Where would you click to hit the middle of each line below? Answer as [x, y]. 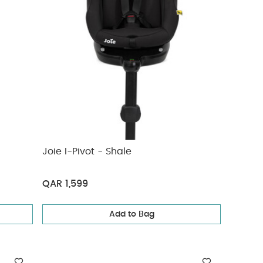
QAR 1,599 [65, 184]
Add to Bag [131, 214]
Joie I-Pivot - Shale [87, 151]
